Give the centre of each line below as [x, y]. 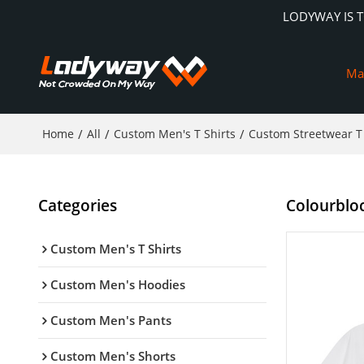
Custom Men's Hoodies [117, 284]
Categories [77, 205]
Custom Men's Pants [110, 320]
